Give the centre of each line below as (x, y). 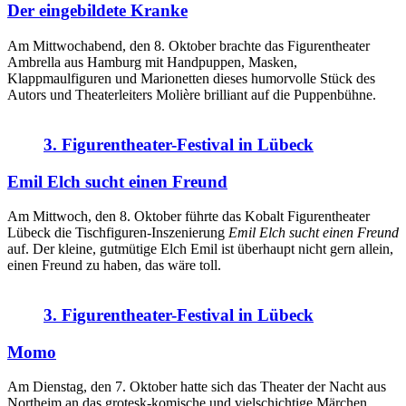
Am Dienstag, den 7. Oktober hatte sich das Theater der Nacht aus (197, 387)
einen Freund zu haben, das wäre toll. (114, 266)
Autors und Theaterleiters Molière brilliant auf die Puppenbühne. (192, 95)
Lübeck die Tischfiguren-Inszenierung (118, 233)
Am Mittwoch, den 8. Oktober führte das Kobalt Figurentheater (188, 217)
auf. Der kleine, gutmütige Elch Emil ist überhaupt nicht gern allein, (200, 249)
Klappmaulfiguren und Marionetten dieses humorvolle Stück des (191, 79)
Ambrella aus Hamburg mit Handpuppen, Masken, (152, 63)
